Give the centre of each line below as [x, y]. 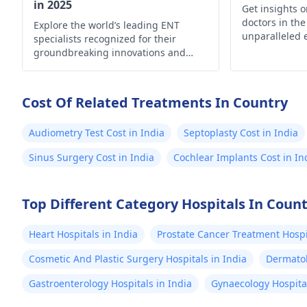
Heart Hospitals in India [83, 234]
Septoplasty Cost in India [241, 133]
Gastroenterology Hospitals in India [110, 283]
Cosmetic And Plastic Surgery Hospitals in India [138, 259]
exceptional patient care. [90, 66]
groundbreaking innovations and [110, 52]
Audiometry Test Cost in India [97, 133]
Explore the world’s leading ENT [107, 25]
